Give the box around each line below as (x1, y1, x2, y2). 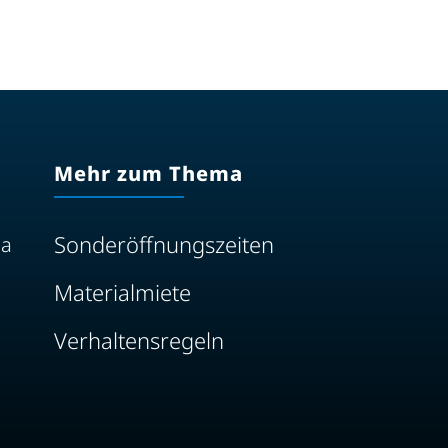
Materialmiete (53, 277, 191, 307)
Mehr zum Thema (53, 160, 243, 187)
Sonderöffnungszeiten (53, 229, 274, 259)
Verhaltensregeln (53, 325, 224, 355)
